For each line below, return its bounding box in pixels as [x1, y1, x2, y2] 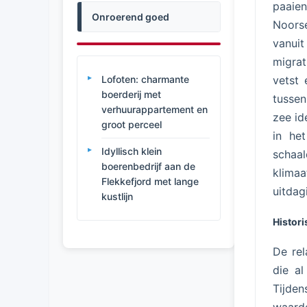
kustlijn [101, 191, 133, 202]
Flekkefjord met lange [101, 175, 199, 187]
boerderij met [101, 88, 161, 100]
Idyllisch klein [101, 145, 162, 157]
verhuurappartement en [101, 103, 208, 115]
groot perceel [101, 119, 162, 130]
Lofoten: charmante [101, 73, 189, 85]
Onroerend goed [92, 11, 169, 23]
